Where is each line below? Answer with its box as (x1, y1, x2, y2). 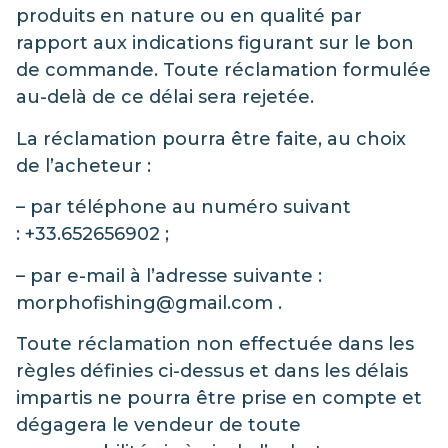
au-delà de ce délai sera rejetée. (16, 86, 314, 109)
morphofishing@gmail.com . (16, 291, 282, 314)
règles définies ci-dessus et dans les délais (16, 360, 408, 383)
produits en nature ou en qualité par (16, 5, 362, 28)
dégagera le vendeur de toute (16, 414, 301, 437)
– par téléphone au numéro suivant (16, 196, 351, 219)
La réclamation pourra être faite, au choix (16, 127, 406, 150)
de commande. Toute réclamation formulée (16, 59, 431, 82)
